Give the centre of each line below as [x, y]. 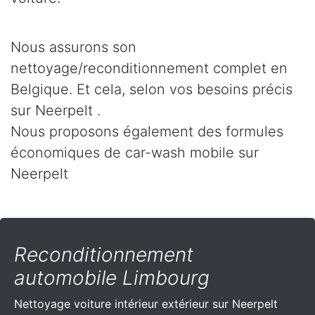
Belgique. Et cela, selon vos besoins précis [152, 90]
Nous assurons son [73, 47]
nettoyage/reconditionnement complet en [149, 69]
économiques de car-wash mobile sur [135, 153]
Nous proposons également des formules [147, 132]
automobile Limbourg [112, 278]
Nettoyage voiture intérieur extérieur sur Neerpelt [146, 304]
